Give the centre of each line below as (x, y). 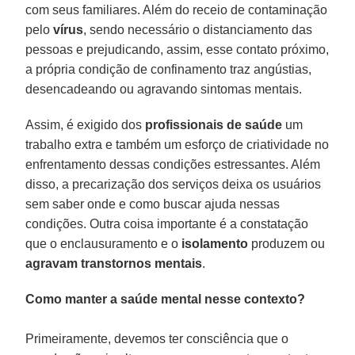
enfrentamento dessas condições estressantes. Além (173, 164)
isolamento (215, 243)
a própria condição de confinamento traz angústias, (169, 69)
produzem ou (287, 243)
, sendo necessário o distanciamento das (198, 29)
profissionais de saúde (214, 124)
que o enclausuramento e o (104, 243)
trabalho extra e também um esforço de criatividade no (177, 144)
